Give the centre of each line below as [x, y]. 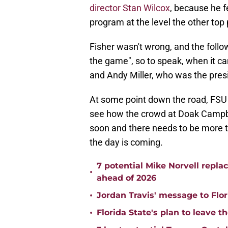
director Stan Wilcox [130, 8]
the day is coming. [127, 142]
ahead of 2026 [126, 178]
